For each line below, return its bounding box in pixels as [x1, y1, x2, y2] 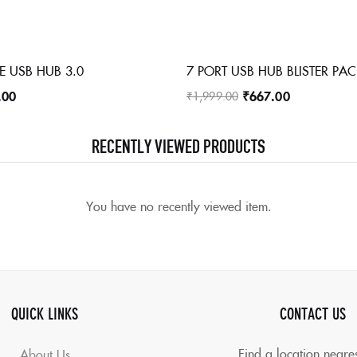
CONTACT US [279, 301, 346, 324]
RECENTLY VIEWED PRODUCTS [92, 131, 265, 158]
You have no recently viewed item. [85, 197, 272, 215]
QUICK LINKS [11, 301, 78, 324]
